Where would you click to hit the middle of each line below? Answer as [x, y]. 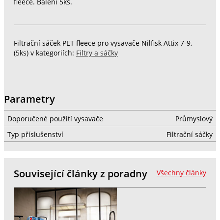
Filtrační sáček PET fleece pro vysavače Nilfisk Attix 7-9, [103, 43]
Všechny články [182, 173]
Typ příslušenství [35, 135]
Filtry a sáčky [97, 53]
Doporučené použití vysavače [55, 119]
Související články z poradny [80, 173]
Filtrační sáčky [189, 135]
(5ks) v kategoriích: [45, 53]
